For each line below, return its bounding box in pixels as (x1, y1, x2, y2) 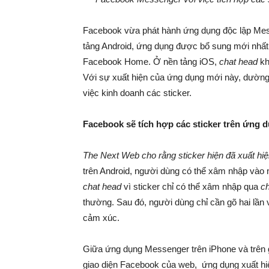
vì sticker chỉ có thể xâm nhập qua (124, 181, 261, 192)
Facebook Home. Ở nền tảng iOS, (83, 56, 219, 67)
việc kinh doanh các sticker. (83, 88, 192, 98)
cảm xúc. (83, 213, 119, 223)
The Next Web (83, 150, 142, 160)
